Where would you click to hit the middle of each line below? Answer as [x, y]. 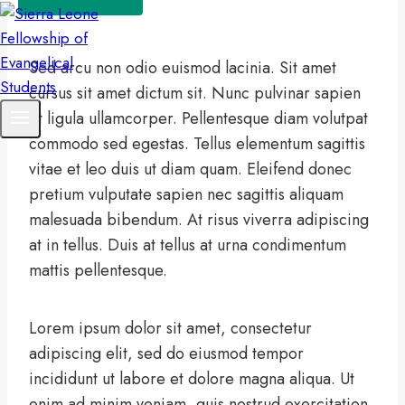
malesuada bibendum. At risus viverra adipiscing [199, 220]
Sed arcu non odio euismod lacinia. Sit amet [183, 68]
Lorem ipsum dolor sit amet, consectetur [170, 329]
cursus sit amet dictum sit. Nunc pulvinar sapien [195, 94]
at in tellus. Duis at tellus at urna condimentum [188, 245]
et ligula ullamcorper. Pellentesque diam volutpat [198, 119]
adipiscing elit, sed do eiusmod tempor [166, 354]
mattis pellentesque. [98, 271]
